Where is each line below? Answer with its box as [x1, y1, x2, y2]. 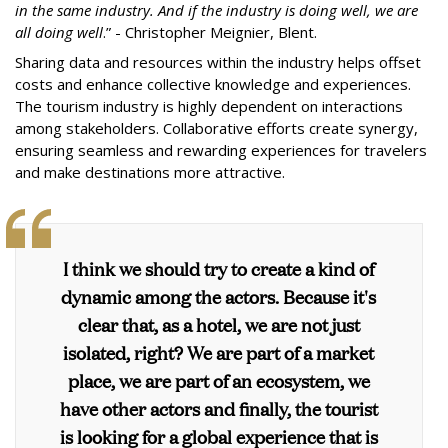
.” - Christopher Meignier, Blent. [103, 22, 317, 42]
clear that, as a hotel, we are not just [77, 311, 360, 337]
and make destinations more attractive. [15, 162, 285, 182]
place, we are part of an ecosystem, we [67, 367, 370, 393]
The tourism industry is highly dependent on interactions [15, 96, 403, 116]
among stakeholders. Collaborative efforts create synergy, [15, 118, 418, 138]
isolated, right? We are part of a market [63, 339, 375, 365]
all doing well [15, 22, 103, 42]
